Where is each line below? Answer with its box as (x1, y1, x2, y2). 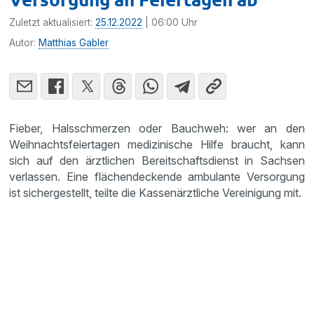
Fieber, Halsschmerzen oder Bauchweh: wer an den (9, 121, 305, 135)
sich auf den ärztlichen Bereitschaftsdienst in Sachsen (9, 153, 305, 168)
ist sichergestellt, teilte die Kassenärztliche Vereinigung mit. (9, 185, 302, 200)
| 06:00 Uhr (142, 16, 198, 28)
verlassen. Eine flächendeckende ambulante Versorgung (9, 169, 305, 184)
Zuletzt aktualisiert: (9, 16, 96, 28)
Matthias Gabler (39, 36, 109, 48)
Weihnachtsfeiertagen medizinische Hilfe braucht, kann (9, 137, 305, 151)
